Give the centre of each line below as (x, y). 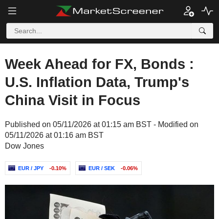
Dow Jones (24, 146)
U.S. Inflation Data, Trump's (97, 82)
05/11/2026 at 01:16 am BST (54, 135)
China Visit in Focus (73, 100)
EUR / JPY (31, 168)
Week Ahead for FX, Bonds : (99, 64)
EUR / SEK (102, 168)
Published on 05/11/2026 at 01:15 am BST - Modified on (102, 124)
